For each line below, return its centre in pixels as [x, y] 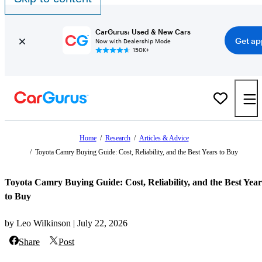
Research [118, 138]
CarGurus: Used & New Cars [143, 32]
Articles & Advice [164, 138]
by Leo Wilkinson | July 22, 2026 [66, 223]
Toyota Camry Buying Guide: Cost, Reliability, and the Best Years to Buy [137, 152]
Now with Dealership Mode [133, 41]
